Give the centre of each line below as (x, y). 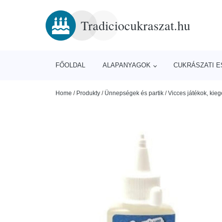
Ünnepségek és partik (134, 93)
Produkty (88, 93)
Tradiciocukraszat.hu (136, 25)
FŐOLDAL (70, 65)
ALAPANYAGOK (127, 65)
